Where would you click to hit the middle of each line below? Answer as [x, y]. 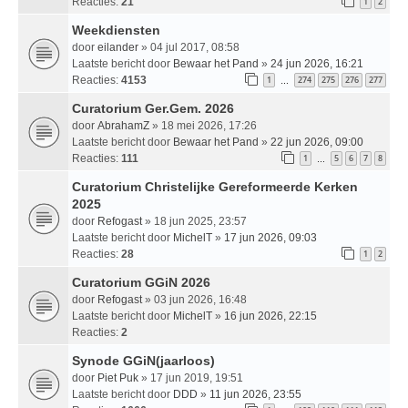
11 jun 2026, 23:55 [255, 394]
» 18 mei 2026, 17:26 [203, 125]
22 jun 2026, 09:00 [317, 142]
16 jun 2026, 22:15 [270, 316]
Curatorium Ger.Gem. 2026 [153, 108]
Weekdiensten [116, 30]
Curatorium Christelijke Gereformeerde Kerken [215, 186]
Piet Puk [118, 377]
